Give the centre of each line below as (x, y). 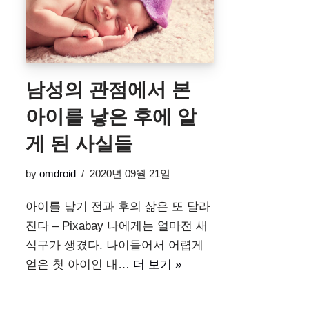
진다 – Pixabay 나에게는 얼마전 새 (117, 226)
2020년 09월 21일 (130, 174)
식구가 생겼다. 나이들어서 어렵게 (114, 246)
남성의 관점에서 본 (108, 90)
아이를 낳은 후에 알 (111, 117)
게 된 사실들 (79, 144)
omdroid (58, 174)
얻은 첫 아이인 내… (79, 265)
